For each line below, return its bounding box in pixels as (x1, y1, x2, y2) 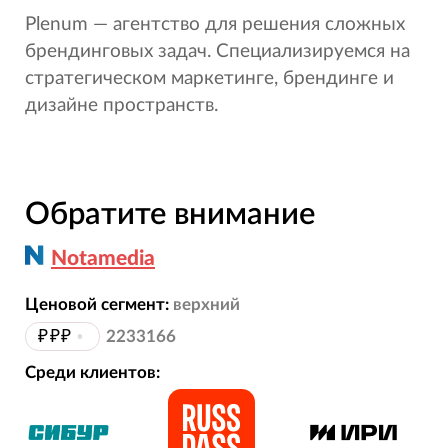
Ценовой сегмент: (24, 296, 169, 314)
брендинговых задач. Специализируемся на (24, 42, 410, 62)
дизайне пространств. (24, 96, 218, 116)
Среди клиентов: (24, 364, 160, 382)
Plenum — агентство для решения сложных (24, 15, 405, 35)
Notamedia (51, 247, 155, 269)
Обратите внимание (24, 198, 315, 230)
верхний (172, 296, 240, 314)
